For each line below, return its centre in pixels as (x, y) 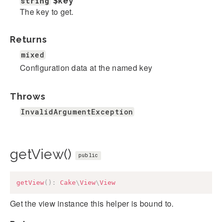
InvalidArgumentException (77, 112)
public (88, 156)
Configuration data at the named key (86, 68)
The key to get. (47, 12)
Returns (28, 40)
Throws (28, 97)
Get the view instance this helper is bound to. (92, 203)
